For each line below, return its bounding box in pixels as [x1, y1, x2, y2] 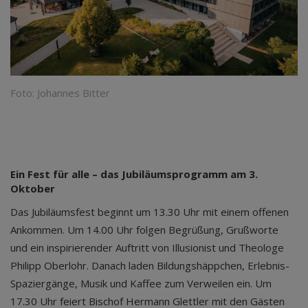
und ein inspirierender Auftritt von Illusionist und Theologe [10, 240, 284, 254]
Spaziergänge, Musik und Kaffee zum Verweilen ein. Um [10, 276, 272, 290]
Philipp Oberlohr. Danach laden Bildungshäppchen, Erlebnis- [10, 258, 289, 272]
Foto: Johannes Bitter [10, 85, 110, 100]
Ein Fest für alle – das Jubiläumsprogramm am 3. [10, 166, 258, 181]
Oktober [10, 181, 55, 195]
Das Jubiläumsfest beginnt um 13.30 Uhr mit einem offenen [10, 204, 289, 219]
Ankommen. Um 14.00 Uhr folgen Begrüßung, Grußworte [10, 222, 278, 236]
